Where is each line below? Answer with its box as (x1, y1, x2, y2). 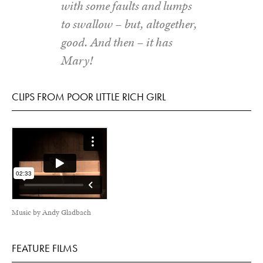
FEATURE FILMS (12, 241, 77, 255)
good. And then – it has (61, 35, 173, 50)
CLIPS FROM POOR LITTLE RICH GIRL (12, 89, 166, 103)
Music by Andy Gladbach (12, 207, 91, 217)
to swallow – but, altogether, (61, 16, 197, 32)
